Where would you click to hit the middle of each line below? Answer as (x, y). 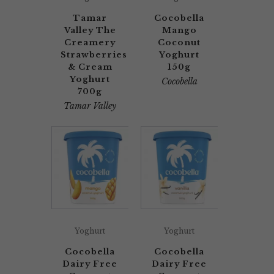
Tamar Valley (90, 106)
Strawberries (94, 55)
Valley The (90, 30)
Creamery (90, 43)
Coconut (179, 43)
